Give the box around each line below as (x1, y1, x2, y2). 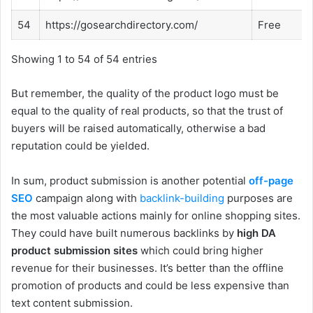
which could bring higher (138, 243, 263, 257)
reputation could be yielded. (11, 138, 150, 152)
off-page (249, 173, 293, 187)
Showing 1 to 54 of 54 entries (11, 52, 157, 66)
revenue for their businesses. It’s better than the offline (11, 261, 284, 275)
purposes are (224, 191, 293, 205)
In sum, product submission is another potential (11, 173, 249, 187)
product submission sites (11, 243, 138, 257)
